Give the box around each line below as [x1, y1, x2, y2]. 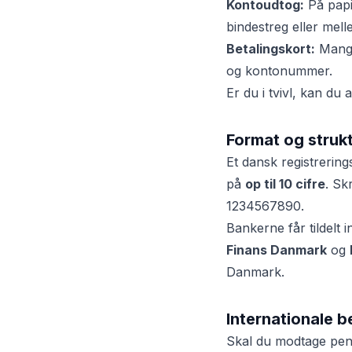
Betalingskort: [226, 41, 315, 57]
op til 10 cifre [245, 176, 325, 192]
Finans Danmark [226, 242, 327, 258]
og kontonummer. [226, 63, 332, 79]
